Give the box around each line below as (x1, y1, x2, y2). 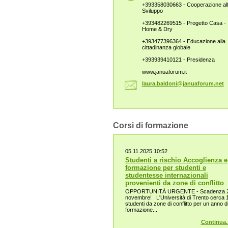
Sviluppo (141, 7, 163, 14)
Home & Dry (141, 25, 173, 32)
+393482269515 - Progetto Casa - (141, 19, 226, 26)
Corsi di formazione (112, 121, 188, 130)
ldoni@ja (163, 80, 187, 87)
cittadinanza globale (141, 44, 190, 50)
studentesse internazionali (125, 172, 208, 180)
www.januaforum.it (141, 68, 187, 75)
